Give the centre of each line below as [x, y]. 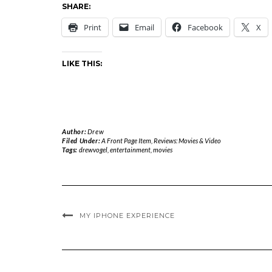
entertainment [130, 150]
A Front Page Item [126, 141]
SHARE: [76, 6]
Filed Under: [82, 141]
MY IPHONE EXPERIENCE [127, 216]
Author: [75, 131]
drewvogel [93, 150]
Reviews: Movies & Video [187, 141]
